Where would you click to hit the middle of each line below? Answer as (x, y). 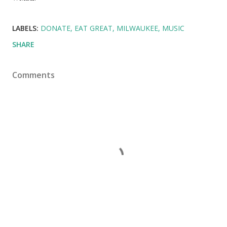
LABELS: (25, 28)
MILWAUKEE (137, 28)
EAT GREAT (93, 28)
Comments (33, 75)
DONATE (55, 28)
